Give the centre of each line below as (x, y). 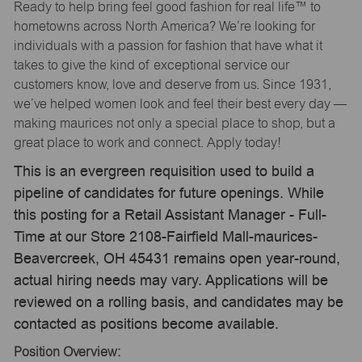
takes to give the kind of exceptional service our (151, 65)
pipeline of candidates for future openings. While (168, 193)
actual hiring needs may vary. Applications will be (170, 280)
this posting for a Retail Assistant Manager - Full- (170, 215)
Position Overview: (67, 351)
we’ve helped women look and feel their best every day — (180, 103)
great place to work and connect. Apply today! (147, 142)
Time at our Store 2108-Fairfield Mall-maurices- (165, 237)
